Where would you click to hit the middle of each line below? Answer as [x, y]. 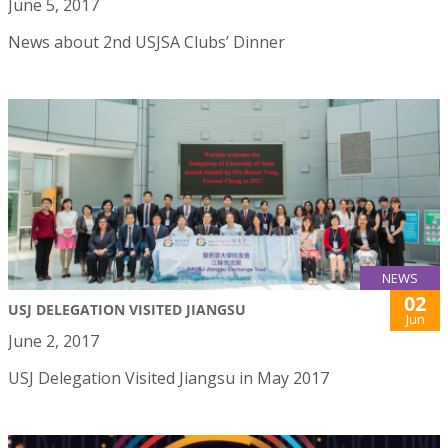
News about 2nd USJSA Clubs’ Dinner [146, 41]
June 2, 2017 [53, 340]
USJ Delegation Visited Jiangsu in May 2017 [168, 377]
